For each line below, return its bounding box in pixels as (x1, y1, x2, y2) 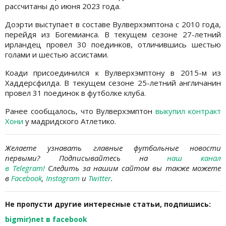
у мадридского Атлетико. (23, 116, 116, 127)
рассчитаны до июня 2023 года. (5, 1, 121, 12)
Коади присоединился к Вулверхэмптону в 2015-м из (5, 68, 221, 78)
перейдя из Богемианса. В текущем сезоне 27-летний (5, 29, 221, 40)
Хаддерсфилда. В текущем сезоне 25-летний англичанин (5, 78, 221, 88)
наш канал (166, 153, 221, 163)
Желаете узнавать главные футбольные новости (5, 143, 221, 153)
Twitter (88, 173, 111, 184)
